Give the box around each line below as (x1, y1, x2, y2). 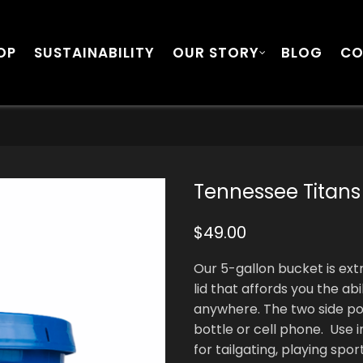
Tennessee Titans (194, 178, 361, 205)
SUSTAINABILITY (34, 43, 156, 62)
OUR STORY (173, 43, 260, 62)
